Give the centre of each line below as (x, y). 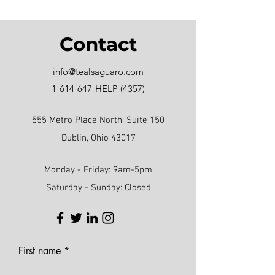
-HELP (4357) (118, 89)
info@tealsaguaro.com (98, 72)
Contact (98, 45)
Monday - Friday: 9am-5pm (98, 170)
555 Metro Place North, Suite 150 (98, 121)
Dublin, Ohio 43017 (98, 138)
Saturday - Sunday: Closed (98, 188)
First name (40, 251)
